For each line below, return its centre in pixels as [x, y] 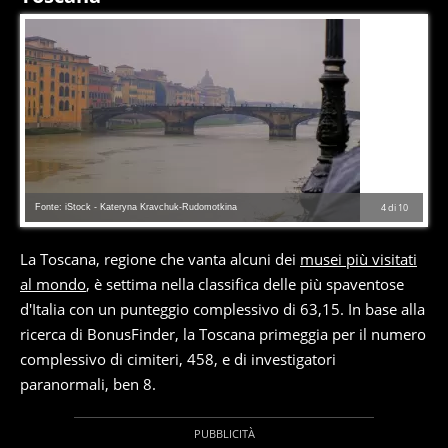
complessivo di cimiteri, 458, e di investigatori [178, 359]
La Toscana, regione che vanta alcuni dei [160, 259]
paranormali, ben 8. [88, 384]
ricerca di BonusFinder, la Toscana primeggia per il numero [223, 334]
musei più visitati [358, 259]
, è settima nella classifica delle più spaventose [245, 284]
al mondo [53, 284]
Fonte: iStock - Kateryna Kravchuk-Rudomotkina [136, 207]
